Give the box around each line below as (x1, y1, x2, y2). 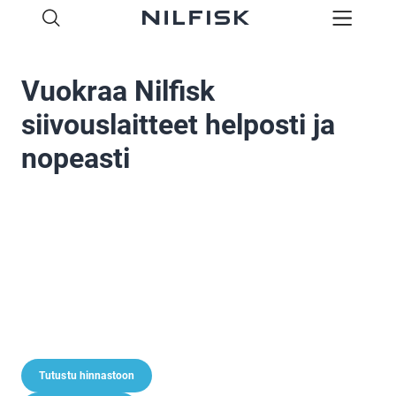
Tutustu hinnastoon (39, 369, 135, 382)
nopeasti (21, 141, 130, 175)
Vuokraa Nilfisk (21, 74, 215, 108)
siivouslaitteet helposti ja (21, 108, 335, 141)
